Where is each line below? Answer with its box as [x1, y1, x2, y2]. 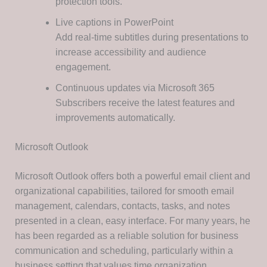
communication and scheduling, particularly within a [14, 246, 233, 256]
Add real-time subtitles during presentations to [55, 32, 249, 43]
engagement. [55, 62, 111, 73]
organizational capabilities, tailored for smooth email [14, 186, 234, 197]
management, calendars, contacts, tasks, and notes [14, 201, 230, 212]
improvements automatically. [55, 113, 175, 123]
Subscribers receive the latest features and [55, 98, 235, 108]
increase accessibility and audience [55, 47, 206, 58]
